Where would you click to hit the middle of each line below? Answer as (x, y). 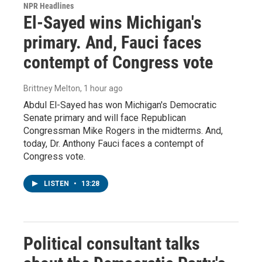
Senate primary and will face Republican (105, 118)
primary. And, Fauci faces (113, 42)
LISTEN (57, 183)
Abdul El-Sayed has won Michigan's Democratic (120, 105)
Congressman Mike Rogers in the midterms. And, (123, 130)
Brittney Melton (52, 88)
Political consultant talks (112, 243)
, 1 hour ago (101, 88)
